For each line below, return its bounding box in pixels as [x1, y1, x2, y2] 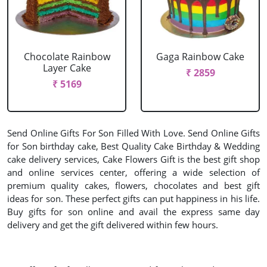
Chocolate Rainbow [23, 50, 110, 63]
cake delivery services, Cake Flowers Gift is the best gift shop [7, 153, 260, 165]
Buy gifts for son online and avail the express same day [7, 206, 260, 218]
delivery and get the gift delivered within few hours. [7, 219, 218, 231]
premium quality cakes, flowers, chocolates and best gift [7, 179, 260, 191]
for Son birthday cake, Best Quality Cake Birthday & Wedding [7, 140, 260, 152]
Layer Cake [42, 61, 91, 74]
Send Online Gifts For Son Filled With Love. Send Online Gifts [7, 127, 260, 139]
